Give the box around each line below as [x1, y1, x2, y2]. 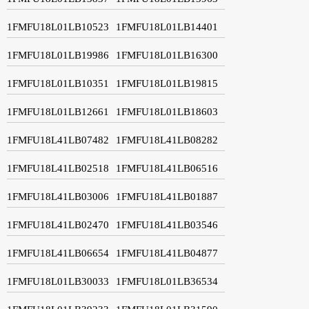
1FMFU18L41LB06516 [116, 162, 218, 174]
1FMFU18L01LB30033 [7, 275, 109, 287]
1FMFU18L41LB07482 [7, 134, 109, 146]
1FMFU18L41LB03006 [7, 190, 109, 202]
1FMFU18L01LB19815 [116, 77, 218, 89]
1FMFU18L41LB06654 [7, 247, 109, 259]
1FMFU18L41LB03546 [116, 219, 218, 230]
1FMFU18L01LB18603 [116, 106, 218, 117]
